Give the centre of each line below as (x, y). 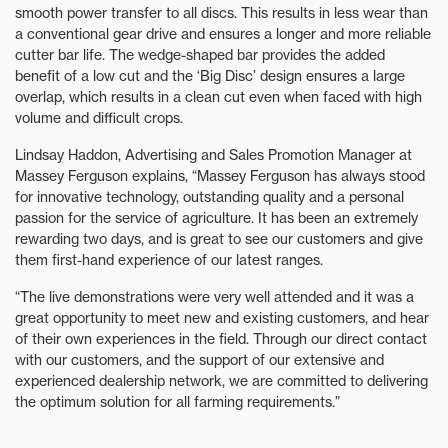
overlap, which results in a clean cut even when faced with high (218, 97)
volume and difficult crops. (99, 118)
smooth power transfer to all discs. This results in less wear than (221, 13)
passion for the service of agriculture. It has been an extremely (216, 218)
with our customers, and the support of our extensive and (199, 360)
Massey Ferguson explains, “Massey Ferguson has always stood (220, 176)
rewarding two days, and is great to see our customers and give (219, 239)
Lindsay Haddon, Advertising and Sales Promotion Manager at (213, 155)
